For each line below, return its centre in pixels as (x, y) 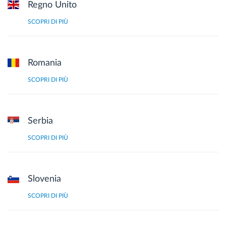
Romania (45, 63)
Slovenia (44, 179)
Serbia (40, 121)
